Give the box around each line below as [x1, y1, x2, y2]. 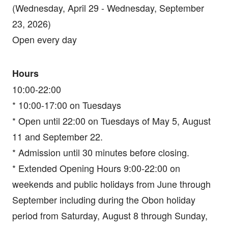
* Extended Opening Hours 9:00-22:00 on [12, 161, 180, 175]
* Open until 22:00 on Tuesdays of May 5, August [12, 113, 211, 127]
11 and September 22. [12, 129, 103, 143]
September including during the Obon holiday [12, 192, 195, 206]
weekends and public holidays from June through [12, 177, 211, 190]
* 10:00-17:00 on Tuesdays [12, 98, 121, 111]
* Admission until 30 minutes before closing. [12, 145, 189, 159]
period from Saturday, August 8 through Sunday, [12, 208, 208, 222]
